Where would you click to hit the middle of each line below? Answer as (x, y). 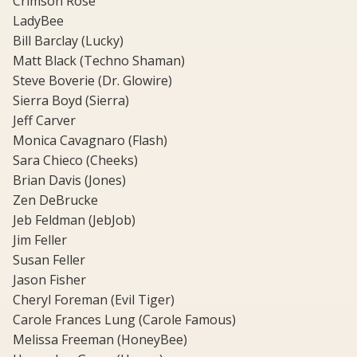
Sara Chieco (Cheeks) (75, 161)
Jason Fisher (49, 280)
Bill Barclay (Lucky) (68, 41)
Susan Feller (49, 260)
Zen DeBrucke (55, 200)
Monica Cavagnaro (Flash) (90, 141)
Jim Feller (40, 240)
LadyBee (38, 21)
